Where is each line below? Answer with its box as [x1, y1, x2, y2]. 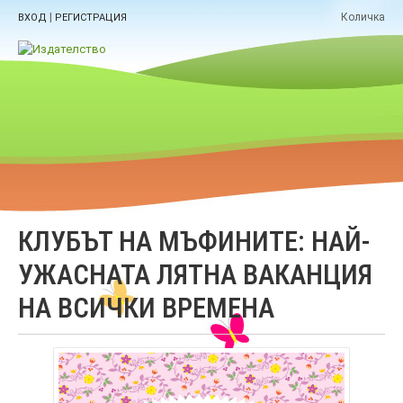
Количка [341, 11, 385, 24]
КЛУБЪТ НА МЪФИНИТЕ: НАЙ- [18, 225, 370, 258]
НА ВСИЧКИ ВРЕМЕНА [18, 291, 274, 325]
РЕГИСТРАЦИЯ [55, 12, 127, 23]
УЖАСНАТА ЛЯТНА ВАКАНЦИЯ [18, 258, 372, 291]
